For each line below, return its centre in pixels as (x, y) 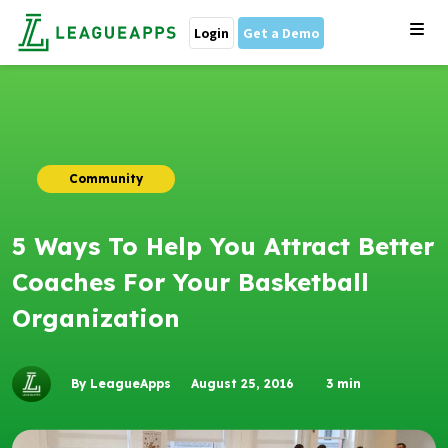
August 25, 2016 (242, 383)
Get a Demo (281, 32)
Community (106, 178)
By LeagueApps (121, 383)
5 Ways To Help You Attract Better (223, 246)
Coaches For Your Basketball (190, 282)
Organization (96, 318)
